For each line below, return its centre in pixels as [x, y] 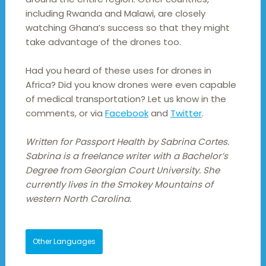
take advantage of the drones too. [103, 42]
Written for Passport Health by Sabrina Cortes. [127, 142]
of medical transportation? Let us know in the [126, 99]
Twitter [186, 113]
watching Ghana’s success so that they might [127, 28]
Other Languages [64, 242]
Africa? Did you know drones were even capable [131, 85]
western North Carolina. [78, 199]
